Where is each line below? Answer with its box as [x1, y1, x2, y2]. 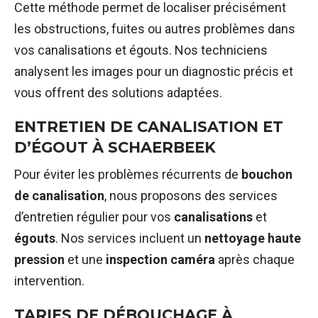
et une [65, 251, 106, 267]
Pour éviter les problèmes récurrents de [14, 166, 241, 182]
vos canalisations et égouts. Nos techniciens [14, 43, 268, 58]
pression [14, 251, 65, 267]
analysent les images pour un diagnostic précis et [14, 64, 293, 79]
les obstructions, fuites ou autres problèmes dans [14, 21, 295, 37]
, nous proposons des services [104, 187, 278, 203]
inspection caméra [106, 251, 215, 267]
